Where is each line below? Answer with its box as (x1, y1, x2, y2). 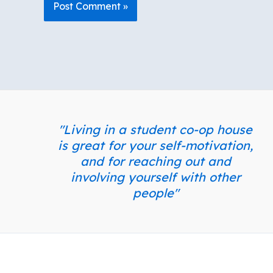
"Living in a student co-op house (58, 121, 253, 137)
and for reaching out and (80, 153, 231, 169)
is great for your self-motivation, (58, 137, 253, 153)
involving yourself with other (70, 169, 241, 185)
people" (132, 185, 179, 200)
